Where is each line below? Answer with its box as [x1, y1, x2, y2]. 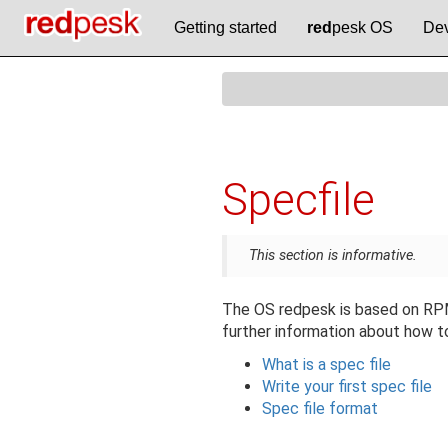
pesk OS [332, 19, 394, 36]
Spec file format [261, 399, 378, 419]
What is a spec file [261, 355, 391, 375]
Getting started [174, 19, 278, 36]
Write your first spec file [261, 377, 432, 397]
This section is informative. [248, 247, 417, 265]
